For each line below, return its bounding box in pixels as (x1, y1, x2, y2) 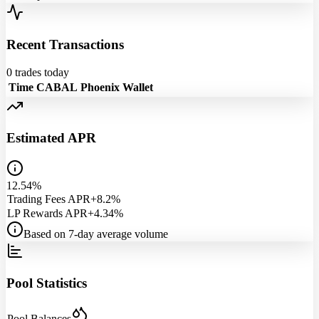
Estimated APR (6, 130, 96, 146)
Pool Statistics (6, 275, 87, 291)
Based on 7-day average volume (23, 228, 168, 241)
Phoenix (80, 80, 120, 93)
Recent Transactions (6, 37, 124, 53)
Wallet (122, 80, 153, 93)
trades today (12, 66, 69, 78)
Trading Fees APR (7, 193, 90, 206)
